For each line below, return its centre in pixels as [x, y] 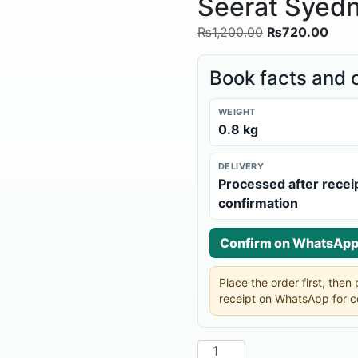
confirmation [258, 203]
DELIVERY [241, 167]
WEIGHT [237, 112]
